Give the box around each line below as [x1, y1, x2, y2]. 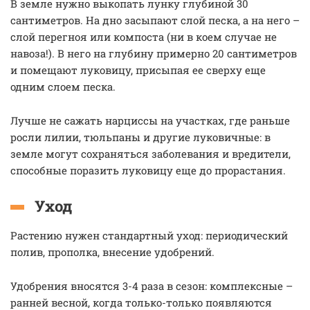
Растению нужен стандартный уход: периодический [10, 228, 288, 242]
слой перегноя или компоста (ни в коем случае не [10, 30, 277, 44]
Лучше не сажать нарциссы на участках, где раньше [10, 113, 290, 127]
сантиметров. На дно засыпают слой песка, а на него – [10, 13, 300, 27]
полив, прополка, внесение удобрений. [10, 245, 215, 259]
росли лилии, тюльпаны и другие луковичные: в [10, 130, 271, 144]
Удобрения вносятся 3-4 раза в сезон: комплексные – [10, 279, 293, 293]
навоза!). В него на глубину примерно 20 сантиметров [10, 46, 297, 60]
